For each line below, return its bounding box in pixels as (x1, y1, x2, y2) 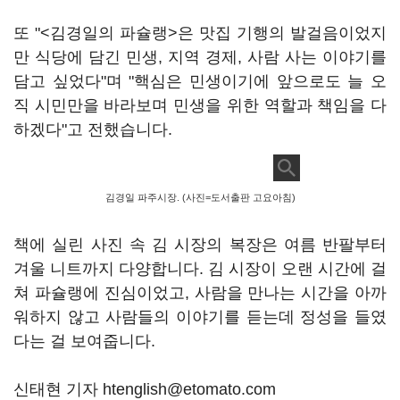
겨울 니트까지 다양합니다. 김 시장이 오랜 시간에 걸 (13, 260, 387, 278)
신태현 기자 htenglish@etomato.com (13, 380, 276, 398)
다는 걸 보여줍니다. (13, 332, 160, 350)
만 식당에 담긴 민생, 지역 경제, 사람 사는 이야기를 (13, 48, 387, 66)
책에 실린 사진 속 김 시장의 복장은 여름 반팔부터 (13, 236, 387, 254)
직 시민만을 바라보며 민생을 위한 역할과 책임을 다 (13, 96, 387, 114)
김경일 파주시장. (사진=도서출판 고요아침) (104, 192, 296, 203)
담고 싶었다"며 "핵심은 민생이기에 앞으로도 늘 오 (13, 72, 387, 90)
